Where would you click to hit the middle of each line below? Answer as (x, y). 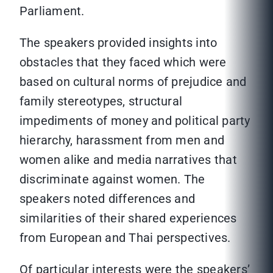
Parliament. (52, 11)
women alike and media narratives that (128, 160)
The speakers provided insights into (119, 43)
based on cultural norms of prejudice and (133, 82)
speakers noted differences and (108, 199)
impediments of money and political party (135, 121)
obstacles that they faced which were (123, 62)
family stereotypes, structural (101, 101)
